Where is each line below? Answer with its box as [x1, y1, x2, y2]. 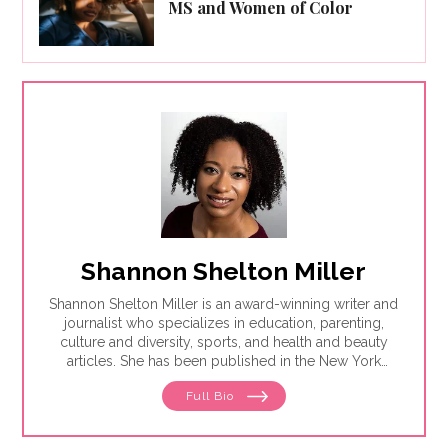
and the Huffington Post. [147, 390, 301, 407]
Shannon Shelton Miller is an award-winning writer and [49, 295, 399, 312]
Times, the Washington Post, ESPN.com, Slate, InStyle [52, 371, 395, 388]
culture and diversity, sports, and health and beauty [59, 333, 388, 350]
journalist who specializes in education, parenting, [63, 314, 384, 331]
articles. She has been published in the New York [66, 352, 381, 369]
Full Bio [185, 388, 238, 403]
